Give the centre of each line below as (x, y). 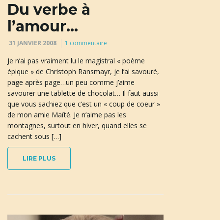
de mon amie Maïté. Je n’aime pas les (67, 115)
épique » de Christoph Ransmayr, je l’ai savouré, (83, 72)
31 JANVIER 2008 (33, 43)
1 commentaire (86, 43)
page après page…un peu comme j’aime (71, 82)
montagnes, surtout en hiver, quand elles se (77, 126)
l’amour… (43, 27)
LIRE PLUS (39, 159)
